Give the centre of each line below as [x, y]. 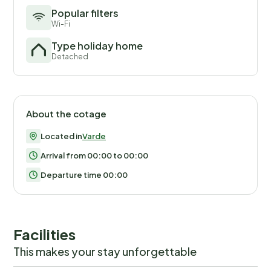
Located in [61, 136]
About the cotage [66, 113]
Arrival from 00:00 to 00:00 [94, 155]
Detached [70, 56]
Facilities [44, 234]
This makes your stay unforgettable [105, 251]
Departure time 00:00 [84, 175]
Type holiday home [97, 45]
